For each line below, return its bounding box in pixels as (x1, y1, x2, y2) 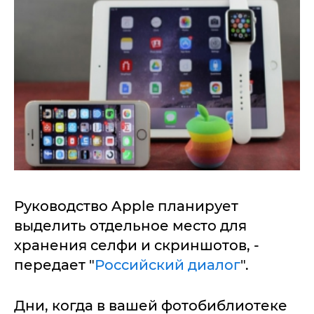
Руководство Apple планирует (14, 198, 238, 214)
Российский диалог (95, 257, 240, 273)
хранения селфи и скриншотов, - (14, 237, 259, 254)
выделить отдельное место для (14, 217, 247, 234)
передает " (14, 257, 95, 273)
